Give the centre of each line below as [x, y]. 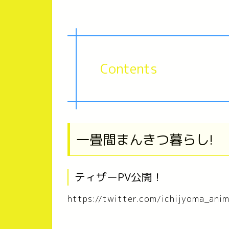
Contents [129, 68]
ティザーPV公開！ [119, 177]
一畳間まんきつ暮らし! [145, 140]
